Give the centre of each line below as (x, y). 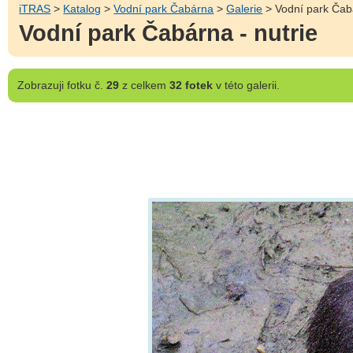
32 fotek (191, 85)
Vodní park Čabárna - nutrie (169, 33)
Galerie (245, 8)
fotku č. (85, 85)
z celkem (144, 85)
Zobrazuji (40, 85)
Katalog (82, 8)
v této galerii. (246, 85)
